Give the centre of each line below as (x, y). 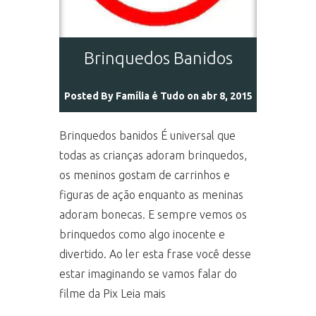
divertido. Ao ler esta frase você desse (155, 254)
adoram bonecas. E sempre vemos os (153, 214)
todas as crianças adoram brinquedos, (153, 155)
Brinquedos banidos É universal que (147, 135)
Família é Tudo (150, 96)
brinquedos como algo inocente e (142, 234)
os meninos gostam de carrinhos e (145, 175)
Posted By (90, 96)
